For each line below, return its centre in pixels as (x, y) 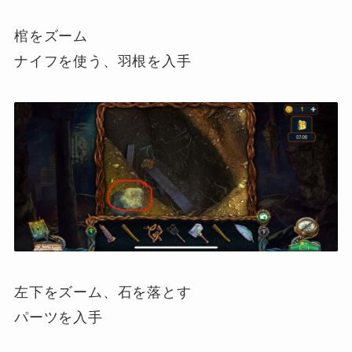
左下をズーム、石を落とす (103, 293)
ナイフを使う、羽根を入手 (103, 61)
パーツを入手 (58, 318)
